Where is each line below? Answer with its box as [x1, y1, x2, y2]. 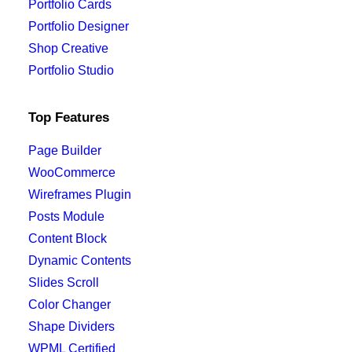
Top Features [28, 110, 109, 125]
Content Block [28, 232, 107, 245]
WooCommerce [28, 166, 115, 179]
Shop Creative [28, 42, 108, 55]
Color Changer [28, 298, 111, 311]
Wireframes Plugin [28, 188, 131, 201]
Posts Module [28, 210, 104, 223]
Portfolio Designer [28, 20, 129, 33]
